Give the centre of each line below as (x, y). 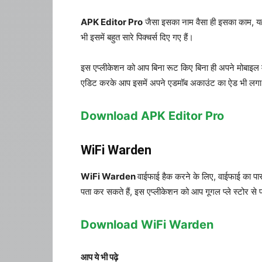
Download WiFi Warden (147, 225)
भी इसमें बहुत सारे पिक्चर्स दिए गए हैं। (137, 37)
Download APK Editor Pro (152, 116)
